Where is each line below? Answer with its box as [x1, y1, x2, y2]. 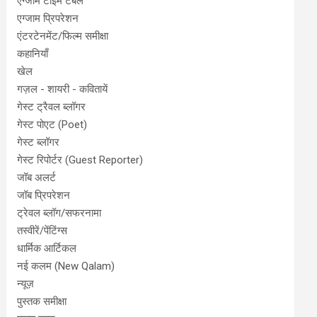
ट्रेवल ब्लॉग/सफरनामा [17, 207, 102, 219]
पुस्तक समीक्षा [17, 295, 67, 308]
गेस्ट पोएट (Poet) [17, 118, 88, 131]
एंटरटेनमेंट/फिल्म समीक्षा [17, 30, 109, 42]
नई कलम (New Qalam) [17, 260, 115, 272]
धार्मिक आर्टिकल [17, 242, 77, 255]
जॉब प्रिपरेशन [17, 189, 71, 202]
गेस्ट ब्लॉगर [17, 136, 60, 149]
